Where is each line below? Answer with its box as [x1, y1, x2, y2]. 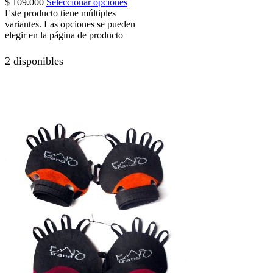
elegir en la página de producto [5, 30, 123, 41]
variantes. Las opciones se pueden [5, 19, 135, 30]
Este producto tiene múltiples [5, 8, 116, 19]
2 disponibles [5, 54, 63, 67]
